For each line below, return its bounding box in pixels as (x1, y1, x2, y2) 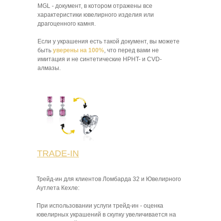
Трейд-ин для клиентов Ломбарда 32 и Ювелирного (37, 176, 181, 183)
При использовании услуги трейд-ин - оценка (37, 202, 163, 210)
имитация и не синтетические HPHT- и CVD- (37, 56, 162, 63)
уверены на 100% (53, 47, 104, 54)
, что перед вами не (104, 47, 159, 54)
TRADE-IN (37, 148, 79, 159)
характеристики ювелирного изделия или (37, 11, 154, 19)
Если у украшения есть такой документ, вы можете (37, 38, 180, 45)
